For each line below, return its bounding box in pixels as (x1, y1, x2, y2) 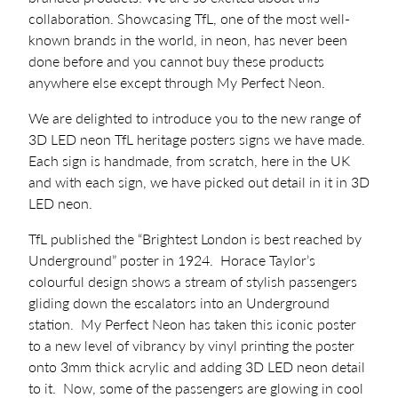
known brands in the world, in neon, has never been (28, 29, 347, 51)
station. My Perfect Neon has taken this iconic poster (28, 314, 356, 335)
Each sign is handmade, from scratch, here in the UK (28, 150, 350, 171)
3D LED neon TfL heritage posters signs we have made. (28, 129, 365, 150)
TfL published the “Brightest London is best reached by (28, 228, 362, 250)
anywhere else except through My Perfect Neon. (28, 72, 325, 93)
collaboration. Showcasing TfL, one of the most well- (28, 8, 350, 29)
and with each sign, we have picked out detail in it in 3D (28, 171, 370, 193)
